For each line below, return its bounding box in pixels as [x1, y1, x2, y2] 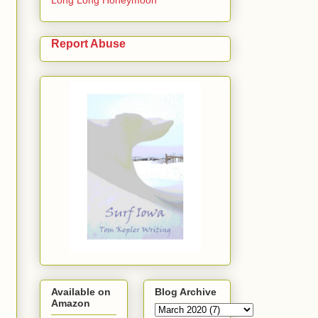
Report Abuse [51, 36, 126, 50]
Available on [51, 285, 111, 297]
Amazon [51, 297, 90, 309]
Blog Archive [155, 285, 216, 297]
